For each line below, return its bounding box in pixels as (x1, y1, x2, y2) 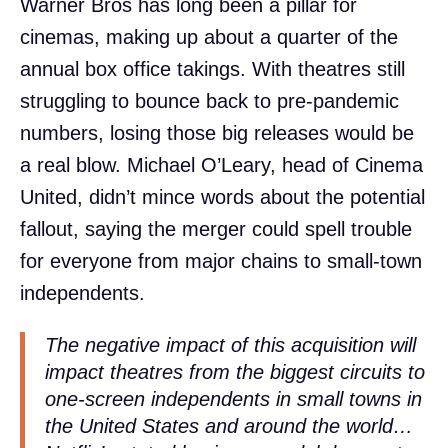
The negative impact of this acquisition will (45, 334, 416, 357)
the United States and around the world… (45, 415, 413, 438)
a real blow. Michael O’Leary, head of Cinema (20, 153, 423, 176)
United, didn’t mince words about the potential (20, 185, 425, 208)
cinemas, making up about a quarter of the (20, 25, 398, 48)
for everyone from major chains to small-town (20, 249, 422, 272)
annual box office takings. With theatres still (20, 57, 405, 80)
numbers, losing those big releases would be (20, 121, 414, 144)
